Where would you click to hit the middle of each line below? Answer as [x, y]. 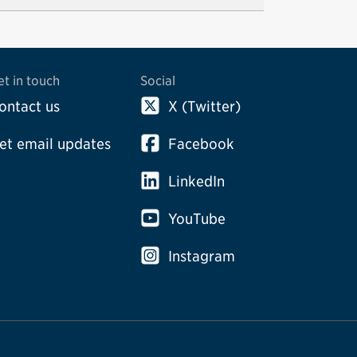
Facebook [201, 144]
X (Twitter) [204, 106]
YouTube [196, 219]
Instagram [201, 256]
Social [157, 81]
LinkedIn [196, 181]
